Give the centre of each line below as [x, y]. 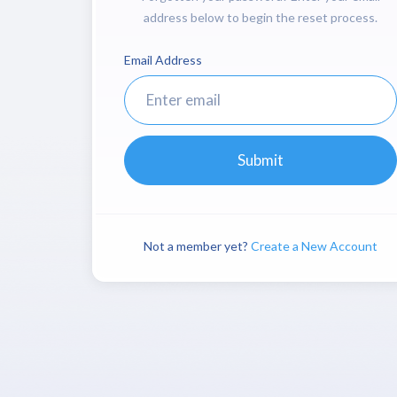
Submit [261, 160]
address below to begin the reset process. [261, 17]
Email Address [163, 59]
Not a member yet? [197, 245]
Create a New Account [314, 245]
